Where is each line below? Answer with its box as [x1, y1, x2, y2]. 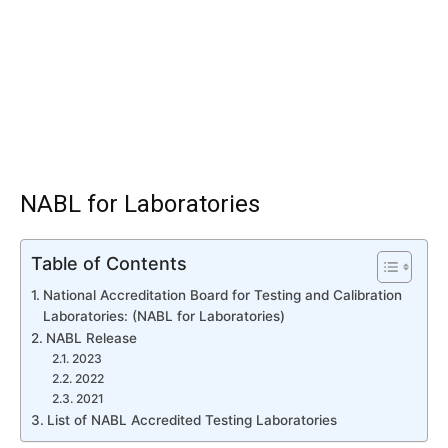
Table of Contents [31, 252, 187, 274]
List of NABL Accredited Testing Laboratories [46, 412, 337, 428]
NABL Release [45, 330, 137, 346]
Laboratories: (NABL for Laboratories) [42, 308, 285, 324]
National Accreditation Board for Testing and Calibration [42, 287, 402, 303]
